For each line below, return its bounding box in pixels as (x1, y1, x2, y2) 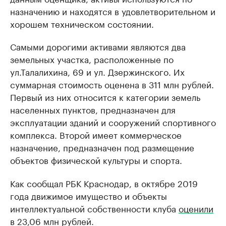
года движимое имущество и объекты (10, 188, 167, 202)
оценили (179, 201, 213, 214)
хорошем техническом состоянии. (10, 16, 154, 30)
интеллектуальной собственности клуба (10, 201, 179, 214)
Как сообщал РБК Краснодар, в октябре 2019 (10, 176, 198, 189)
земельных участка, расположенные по (10, 51, 174, 65)
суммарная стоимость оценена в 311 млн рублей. (10, 77, 214, 90)
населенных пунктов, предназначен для (10, 102, 176, 116)
